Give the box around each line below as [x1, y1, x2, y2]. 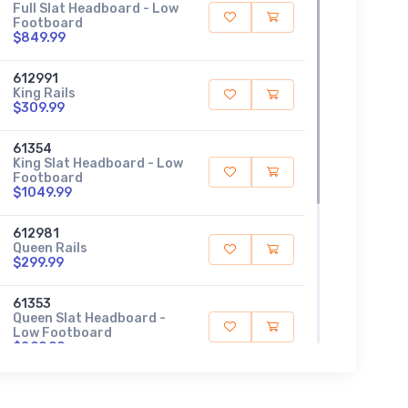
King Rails [12, 85, 76, 101]
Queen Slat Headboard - [12, 310, 166, 326]
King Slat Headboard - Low [12, 155, 183, 171]
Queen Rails [12, 240, 87, 256]
